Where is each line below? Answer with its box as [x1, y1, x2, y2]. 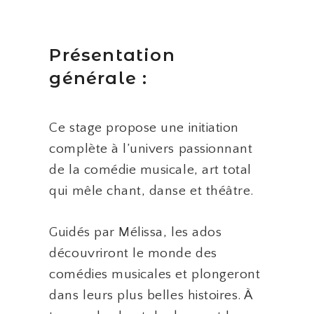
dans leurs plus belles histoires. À [49, 287, 252, 303]
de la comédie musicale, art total [49, 162, 252, 177]
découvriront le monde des [49, 245, 217, 261]
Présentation [49, 44, 175, 65]
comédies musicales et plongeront [49, 266, 261, 282]
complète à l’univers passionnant [49, 141, 253, 156]
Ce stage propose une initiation [49, 120, 239, 135]
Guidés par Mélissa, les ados [49, 224, 222, 240]
